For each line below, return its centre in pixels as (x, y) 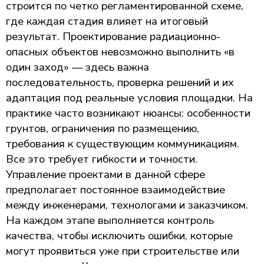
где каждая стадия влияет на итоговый (107, 21)
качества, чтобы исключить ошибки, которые (119, 235)
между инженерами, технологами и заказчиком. (127, 205)
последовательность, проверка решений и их (120, 82)
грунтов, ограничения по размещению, (103, 128)
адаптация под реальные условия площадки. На (129, 98)
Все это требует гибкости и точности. (102, 159)
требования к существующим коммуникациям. (123, 143)
